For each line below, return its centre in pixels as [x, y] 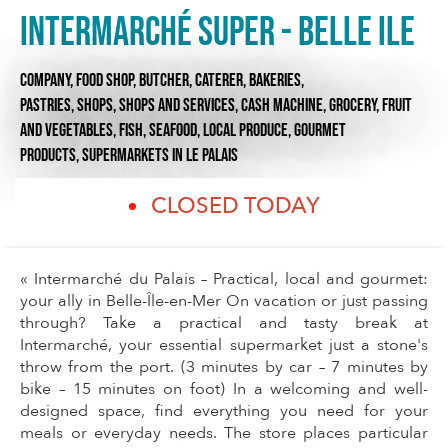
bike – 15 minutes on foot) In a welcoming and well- [224, 389]
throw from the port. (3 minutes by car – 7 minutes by [224, 367]
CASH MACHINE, [285, 105]
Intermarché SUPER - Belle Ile [217, 32]
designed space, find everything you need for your [224, 411]
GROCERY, [355, 105]
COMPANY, [48, 80]
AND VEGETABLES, [69, 130]
